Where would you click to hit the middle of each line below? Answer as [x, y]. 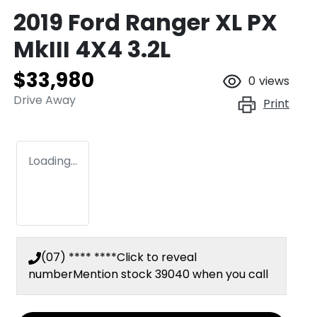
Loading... [53, 161]
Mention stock [114, 275]
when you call [230, 275]
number [51, 275]
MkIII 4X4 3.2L [92, 50]
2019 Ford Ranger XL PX [145, 23]
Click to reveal [157, 258]
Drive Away [45, 100]
